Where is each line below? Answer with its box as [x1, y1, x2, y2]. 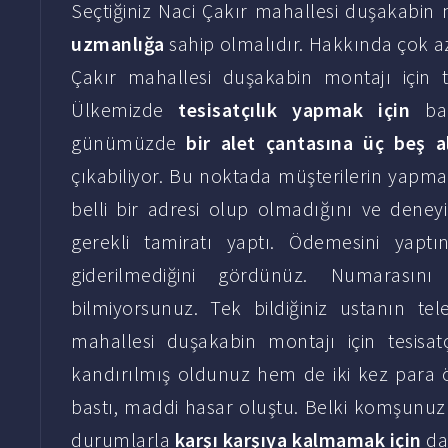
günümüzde [71, 130, 187, 155]
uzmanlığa [71, 31, 170, 56]
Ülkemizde [71, 97, 179, 122]
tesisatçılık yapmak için [178, 97, 411, 122]
